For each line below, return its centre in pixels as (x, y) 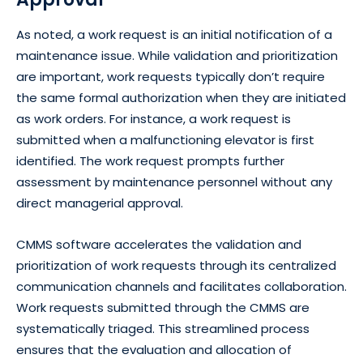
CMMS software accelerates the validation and (159, 244)
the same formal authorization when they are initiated (181, 97)
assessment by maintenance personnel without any (174, 181)
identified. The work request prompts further (150, 160)
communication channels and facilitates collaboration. (181, 286)
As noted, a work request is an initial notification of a (174, 34)
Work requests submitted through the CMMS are (163, 307)
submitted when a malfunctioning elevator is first (165, 139)
